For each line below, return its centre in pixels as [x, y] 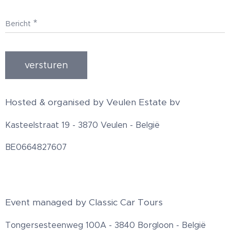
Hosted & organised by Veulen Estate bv [93, 102]
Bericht [18, 24]
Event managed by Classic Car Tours [84, 203]
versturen [46, 65]
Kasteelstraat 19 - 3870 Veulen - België [82, 125]
